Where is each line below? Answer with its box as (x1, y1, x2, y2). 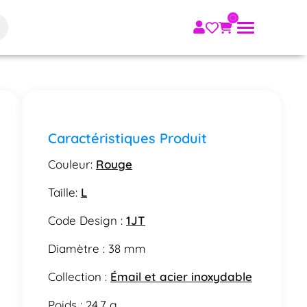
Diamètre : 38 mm (48, 241, 147, 256)
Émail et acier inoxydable (110, 269, 253, 284)
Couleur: (48, 156, 97, 171)
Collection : (48, 269, 111, 284)
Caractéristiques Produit (48, 129, 208, 147)
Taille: (48, 184, 82, 199)
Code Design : (48, 212, 127, 228)
